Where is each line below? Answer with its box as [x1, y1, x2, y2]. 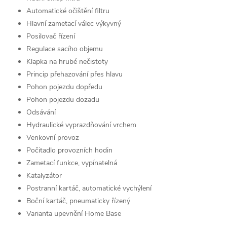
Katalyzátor [26, 170, 62, 180]
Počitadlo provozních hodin [26, 145, 112, 155]
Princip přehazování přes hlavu [26, 69, 123, 79]
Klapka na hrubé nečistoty [26, 56, 108, 66]
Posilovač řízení [26, 31, 75, 41]
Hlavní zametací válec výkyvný [26, 18, 121, 28]
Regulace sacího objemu [26, 44, 103, 54]
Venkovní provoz [26, 132, 79, 142]
